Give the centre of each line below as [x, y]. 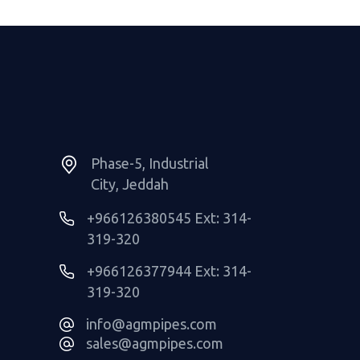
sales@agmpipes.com [155, 343]
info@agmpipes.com [151, 323]
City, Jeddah [130, 184]
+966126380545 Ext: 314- [169, 217]
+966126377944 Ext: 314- [169, 270]
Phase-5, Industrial [150, 163]
